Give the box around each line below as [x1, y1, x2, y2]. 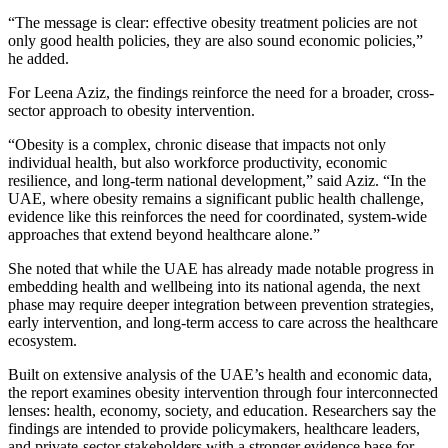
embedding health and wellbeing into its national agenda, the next [8, 277, 420, 295]
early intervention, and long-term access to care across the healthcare [8, 313, 438, 331]
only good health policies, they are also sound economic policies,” [8, 31, 423, 49]
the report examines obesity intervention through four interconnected [8, 383, 438, 401]
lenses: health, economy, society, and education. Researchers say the [8, 401, 436, 419]
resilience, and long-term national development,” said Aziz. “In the [8, 171, 426, 189]
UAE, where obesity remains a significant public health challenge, [8, 189, 424, 207]
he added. [8, 49, 69, 67]
